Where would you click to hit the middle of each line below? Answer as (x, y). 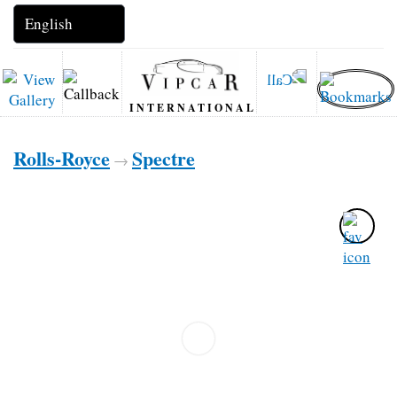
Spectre (163, 158)
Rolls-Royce (62, 158)
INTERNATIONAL (193, 108)
